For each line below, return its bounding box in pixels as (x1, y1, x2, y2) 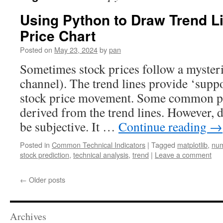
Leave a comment (155, 149, 212, 160)
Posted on (20, 44, 52, 55)
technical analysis (73, 149, 128, 160)
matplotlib (177, 139, 208, 150)
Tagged (151, 139, 175, 150)
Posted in (20, 139, 50, 150)
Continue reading (118, 118, 210, 135)
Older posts (27, 174, 65, 185)
